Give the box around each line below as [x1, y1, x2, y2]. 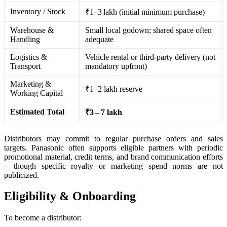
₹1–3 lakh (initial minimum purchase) [85, 7, 205, 16]
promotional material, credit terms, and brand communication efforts [4, 152, 223, 161]
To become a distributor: [4, 213, 82, 222]
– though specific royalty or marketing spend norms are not [4, 161, 223, 170]
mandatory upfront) [85, 61, 147, 70]
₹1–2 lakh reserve [85, 84, 143, 93]
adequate [85, 34, 114, 44]
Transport [10, 61, 41, 70]
